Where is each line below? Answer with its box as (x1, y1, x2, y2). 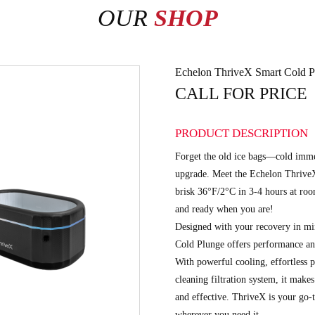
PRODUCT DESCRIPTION (175, 127, 308, 140)
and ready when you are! (175, 204, 274, 214)
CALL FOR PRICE (175, 84, 307, 103)
